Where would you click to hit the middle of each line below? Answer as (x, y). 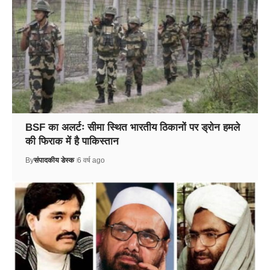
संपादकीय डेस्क (54, 161)
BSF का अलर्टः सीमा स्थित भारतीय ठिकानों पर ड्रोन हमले (132, 128)
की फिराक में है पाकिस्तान (72, 142)
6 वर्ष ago (91, 161)
